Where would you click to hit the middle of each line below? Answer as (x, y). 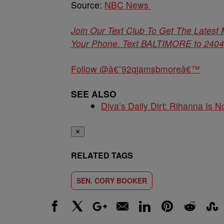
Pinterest (170, 217)
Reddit (189, 217)
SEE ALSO (94, 93)
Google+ (102, 217)
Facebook (59, 217)
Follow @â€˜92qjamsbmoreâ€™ (135, 68)
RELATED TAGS (102, 155)
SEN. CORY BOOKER (112, 180)
